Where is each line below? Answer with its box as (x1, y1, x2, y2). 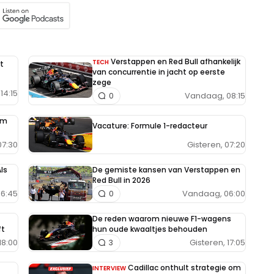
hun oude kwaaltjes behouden (92, 223, 207, 234)
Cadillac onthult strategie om (128, 262, 241, 273)
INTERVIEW (92, 263, 126, 273)
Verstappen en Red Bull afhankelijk (111, 56, 240, 67)
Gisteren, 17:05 (190, 237, 245, 249)
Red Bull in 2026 (92, 174, 150, 185)
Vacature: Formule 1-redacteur (92, 120, 207, 131)
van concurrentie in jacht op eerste (92, 66, 225, 77)
